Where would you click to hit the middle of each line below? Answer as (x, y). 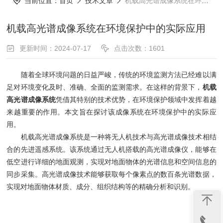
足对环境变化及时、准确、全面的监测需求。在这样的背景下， (105, 87)
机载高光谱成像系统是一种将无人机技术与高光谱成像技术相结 (111, 137)
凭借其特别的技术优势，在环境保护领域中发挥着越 (136, 100)
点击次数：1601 (140, 48)
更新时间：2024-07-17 (56, 48)
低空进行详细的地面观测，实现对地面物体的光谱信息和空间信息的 (111, 162)
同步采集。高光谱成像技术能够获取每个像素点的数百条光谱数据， (111, 174)
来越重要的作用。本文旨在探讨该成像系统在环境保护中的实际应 (111, 112)
